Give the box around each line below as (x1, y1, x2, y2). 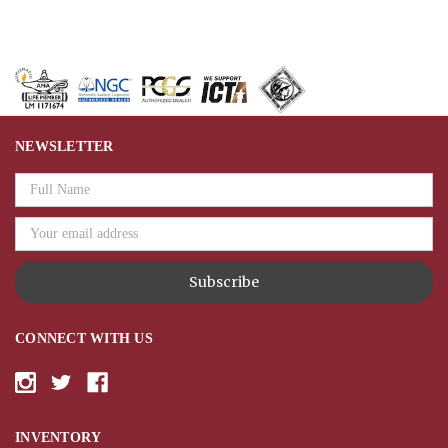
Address (15, 191, 60, 207)
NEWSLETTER (15, 138, 114, 154)
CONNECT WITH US (15, 330, 153, 346)
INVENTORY (15, 429, 102, 445)
